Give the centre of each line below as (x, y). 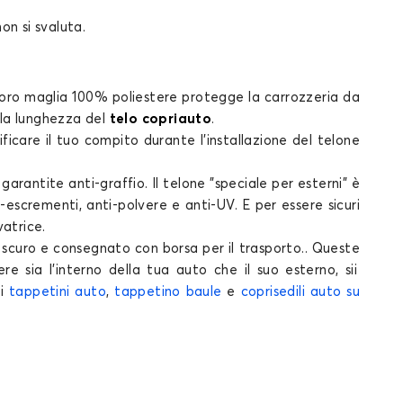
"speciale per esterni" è (283, 184)
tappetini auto (58, 292)
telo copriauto (161, 120)
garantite (33, 184)
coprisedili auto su (300, 292)
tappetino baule (168, 292)
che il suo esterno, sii (282, 271)
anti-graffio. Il (114, 184)
